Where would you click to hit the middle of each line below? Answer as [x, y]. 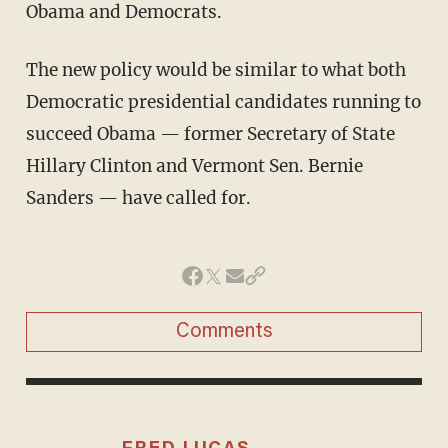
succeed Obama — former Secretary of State [210, 134]
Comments [224, 332]
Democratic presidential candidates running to [223, 102]
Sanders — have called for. [138, 198]
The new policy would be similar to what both [215, 70]
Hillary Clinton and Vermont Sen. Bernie [194, 166]
